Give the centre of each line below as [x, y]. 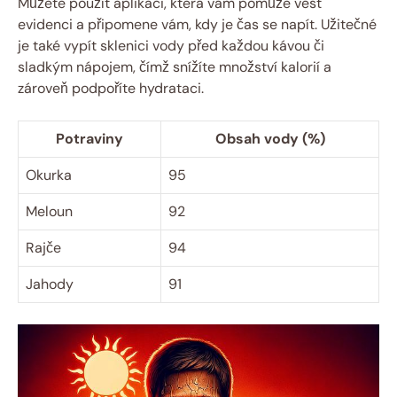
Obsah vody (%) [270, 138]
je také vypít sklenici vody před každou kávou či [171, 45]
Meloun [49, 211]
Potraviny [90, 138]
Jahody [50, 284]
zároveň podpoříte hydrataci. [111, 88]
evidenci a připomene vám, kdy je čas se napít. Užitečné [197, 24]
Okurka [49, 175]
